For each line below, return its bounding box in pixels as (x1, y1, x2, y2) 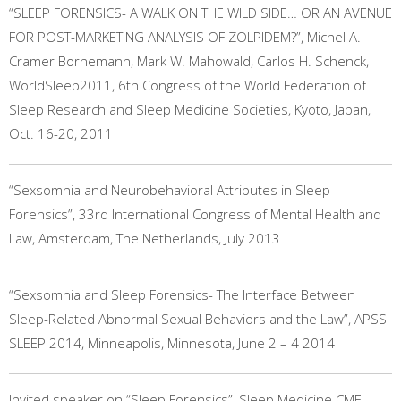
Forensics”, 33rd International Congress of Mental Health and (9, 205, 381, 223)
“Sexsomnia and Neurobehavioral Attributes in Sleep (9, 181, 330, 199)
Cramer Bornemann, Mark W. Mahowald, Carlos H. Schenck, (9, 52, 369, 70)
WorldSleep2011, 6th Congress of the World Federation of (9, 76, 366, 94)
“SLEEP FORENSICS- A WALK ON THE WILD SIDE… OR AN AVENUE (9, 4, 392, 21)
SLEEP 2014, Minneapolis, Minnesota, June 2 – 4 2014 (9, 334, 335, 352)
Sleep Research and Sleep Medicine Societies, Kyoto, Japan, (9, 100, 371, 118)
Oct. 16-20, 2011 (9, 124, 113, 142)
